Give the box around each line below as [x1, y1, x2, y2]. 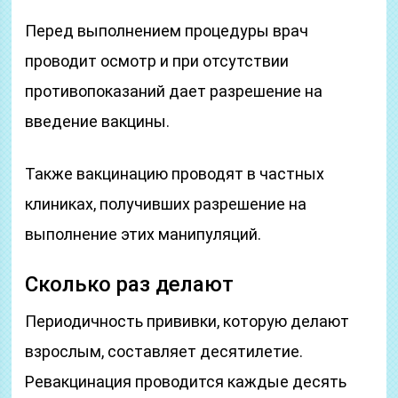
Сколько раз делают [25, 272, 235, 297]
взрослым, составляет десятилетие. [25, 342, 304, 361]
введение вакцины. [25, 112, 171, 131]
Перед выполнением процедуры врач [25, 21, 309, 40]
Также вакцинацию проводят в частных [25, 164, 325, 183]
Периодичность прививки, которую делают [25, 312, 350, 330]
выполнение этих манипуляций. [25, 225, 262, 243]
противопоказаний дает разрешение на [25, 82, 323, 100]
